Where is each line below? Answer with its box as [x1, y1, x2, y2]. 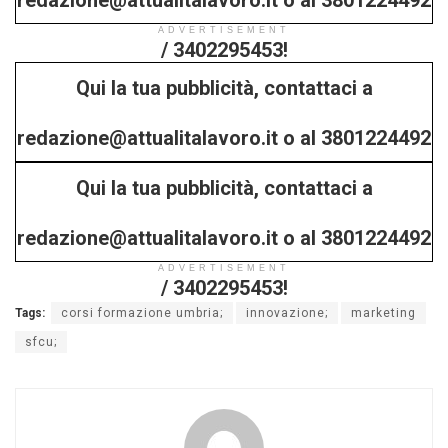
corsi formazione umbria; [61, 306, 223, 321]
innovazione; [246, 306, 328, 321]
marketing [351, 306, 416, 321]
